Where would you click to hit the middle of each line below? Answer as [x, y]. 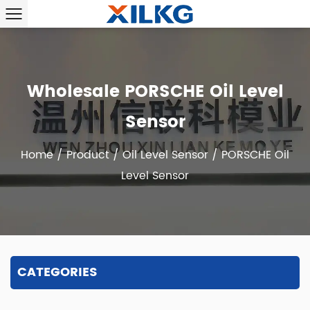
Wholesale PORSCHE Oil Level [155, 92]
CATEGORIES [57, 272]
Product [88, 155]
